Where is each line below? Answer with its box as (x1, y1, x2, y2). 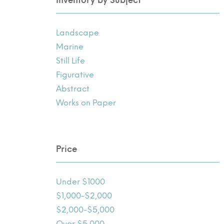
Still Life (56, 55, 85, 65)
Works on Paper (56, 97, 116, 107)
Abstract (56, 83, 90, 93)
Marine (56, 41, 84, 51)
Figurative (56, 69, 94, 79)
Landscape (56, 27, 99, 37)
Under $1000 (56, 176, 105, 186)
